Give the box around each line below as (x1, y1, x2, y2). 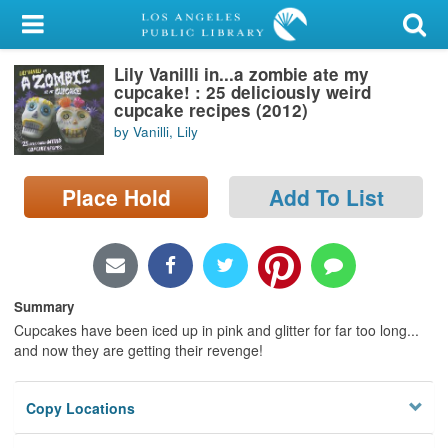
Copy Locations (26, 398, 136, 419)
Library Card (48, 63, 134, 85)
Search (13, 164, 65, 186)
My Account (13, 14, 100, 36)
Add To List (268, 181, 384, 212)
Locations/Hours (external (13, 213, 202, 235)
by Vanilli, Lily (114, 122, 198, 142)
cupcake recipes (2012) (114, 97, 308, 122)
